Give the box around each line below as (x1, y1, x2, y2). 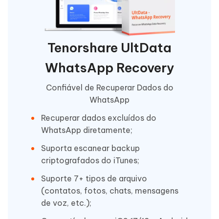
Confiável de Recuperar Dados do (45, 83, 174, 93)
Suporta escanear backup (41, 143, 140, 153)
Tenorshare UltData (47, 40, 172, 56)
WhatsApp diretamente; (41, 125, 132, 135)
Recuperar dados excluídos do (41, 113, 156, 123)
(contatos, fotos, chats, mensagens (41, 186, 178, 196)
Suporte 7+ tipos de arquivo (41, 174, 147, 184)
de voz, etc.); (41, 198, 91, 208)
